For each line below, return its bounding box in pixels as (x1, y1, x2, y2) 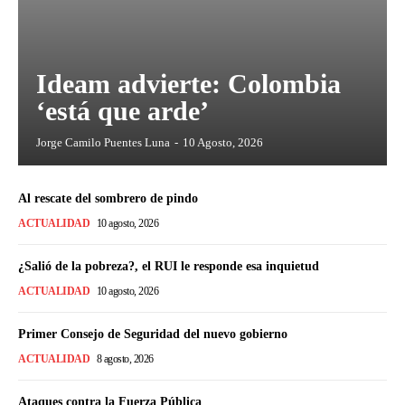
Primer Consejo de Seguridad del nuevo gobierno (18, 326, 287, 341)
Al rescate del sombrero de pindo (18, 191, 198, 205)
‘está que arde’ (36, 95, 209, 126)
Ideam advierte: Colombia (36, 68, 341, 99)
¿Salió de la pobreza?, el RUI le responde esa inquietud (18, 259, 319, 273)
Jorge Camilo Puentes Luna (36, 135, 170, 149)
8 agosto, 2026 (96, 352, 154, 365)
